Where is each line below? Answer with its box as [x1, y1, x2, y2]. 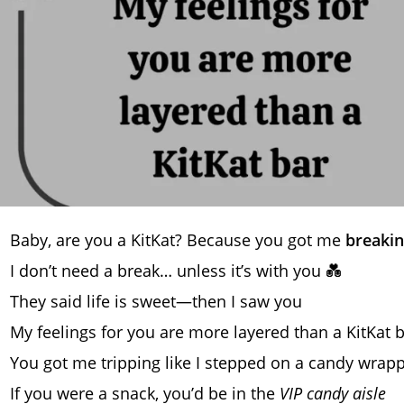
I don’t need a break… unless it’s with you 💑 [10, 259, 342, 281]
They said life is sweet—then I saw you [10, 289, 302, 312]
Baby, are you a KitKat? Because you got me [10, 228, 345, 251]
